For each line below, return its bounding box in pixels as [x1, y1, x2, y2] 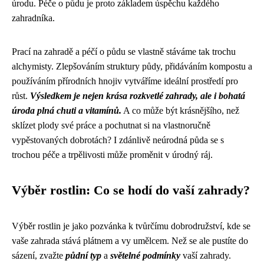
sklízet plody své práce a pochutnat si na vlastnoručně [12, 120, 210, 130]
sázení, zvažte [12, 250, 65, 260]
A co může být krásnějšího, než [121, 105, 239, 115]
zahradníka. [12, 12, 55, 23]
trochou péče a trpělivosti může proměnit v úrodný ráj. [12, 149, 213, 160]
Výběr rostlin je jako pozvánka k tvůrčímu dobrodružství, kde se [12, 220, 250, 231]
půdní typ [65, 250, 101, 260]
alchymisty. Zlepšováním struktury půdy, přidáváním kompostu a [12, 61, 252, 71]
